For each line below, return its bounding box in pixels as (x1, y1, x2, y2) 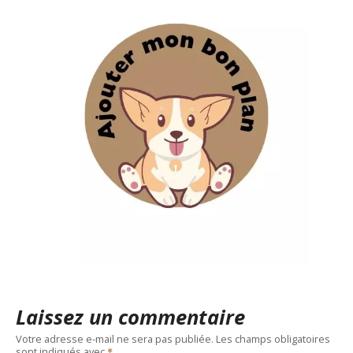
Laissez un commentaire (16, 303, 245, 332)
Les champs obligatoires (216, 331, 330, 346)
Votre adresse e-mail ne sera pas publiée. (16, 331, 214, 346)
